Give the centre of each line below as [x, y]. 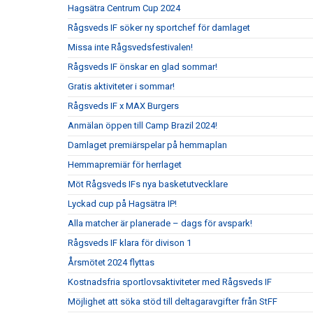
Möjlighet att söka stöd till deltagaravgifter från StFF [173, 301]
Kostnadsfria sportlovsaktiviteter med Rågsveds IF [170, 282]
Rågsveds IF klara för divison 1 [130, 243]
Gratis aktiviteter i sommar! [121, 86]
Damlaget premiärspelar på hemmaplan [147, 145]
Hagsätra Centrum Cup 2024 [124, 8]
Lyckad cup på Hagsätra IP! [122, 204]
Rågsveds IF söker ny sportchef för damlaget [159, 28]
